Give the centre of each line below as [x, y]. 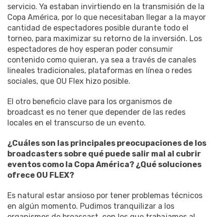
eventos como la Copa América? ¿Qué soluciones [104, 164]
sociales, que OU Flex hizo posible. [69, 81]
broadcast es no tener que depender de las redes [96, 112]
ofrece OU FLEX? [41, 175]
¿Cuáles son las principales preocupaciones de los [107, 143]
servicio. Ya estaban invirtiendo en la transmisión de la [106, 6]
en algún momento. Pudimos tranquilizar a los [91, 206]
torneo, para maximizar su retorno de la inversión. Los [105, 38]
